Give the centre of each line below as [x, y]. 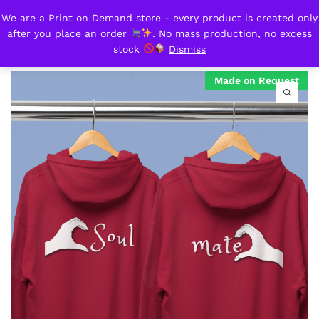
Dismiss [188, 49]
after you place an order [68, 33]
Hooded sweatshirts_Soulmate [177, 28]
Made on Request [257, 80]
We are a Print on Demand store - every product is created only [159, 18]
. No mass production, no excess [232, 33]
